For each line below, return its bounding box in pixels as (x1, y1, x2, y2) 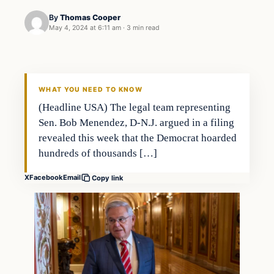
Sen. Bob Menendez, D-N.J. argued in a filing (39, 116, 235, 128)
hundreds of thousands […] (39, 147, 158, 159)
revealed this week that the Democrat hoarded (39, 131, 237, 144)
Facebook (29, 173, 63, 182)
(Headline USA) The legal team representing (39, 101, 231, 113)
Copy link (92, 173, 124, 182)
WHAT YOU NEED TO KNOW (39, 85, 143, 94)
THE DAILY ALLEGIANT (30, 73, 109, 80)
